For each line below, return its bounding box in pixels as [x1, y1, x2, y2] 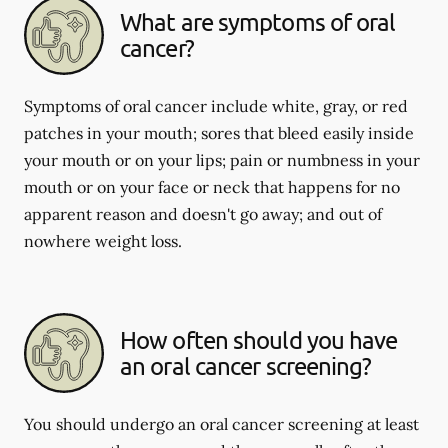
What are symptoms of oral [120, 7, 396, 36]
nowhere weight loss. [24, 231, 182, 251]
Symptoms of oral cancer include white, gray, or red [24, 96, 408, 116]
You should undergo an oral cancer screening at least [24, 414, 419, 434]
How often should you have [120, 325, 398, 354]
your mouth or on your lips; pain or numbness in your [24, 150, 420, 170]
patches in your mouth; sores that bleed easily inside [24, 123, 414, 143]
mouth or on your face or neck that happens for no [24, 177, 400, 197]
